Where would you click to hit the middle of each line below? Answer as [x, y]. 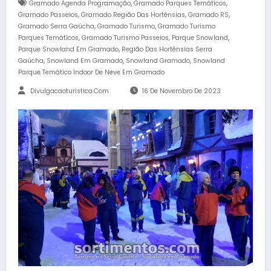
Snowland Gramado [158, 61]
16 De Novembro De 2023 [181, 91]
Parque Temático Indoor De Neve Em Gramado [91, 72]
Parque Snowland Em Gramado [68, 49]
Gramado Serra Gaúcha [56, 26]
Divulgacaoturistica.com [70, 91]
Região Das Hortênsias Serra [167, 49]
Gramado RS [208, 15]
